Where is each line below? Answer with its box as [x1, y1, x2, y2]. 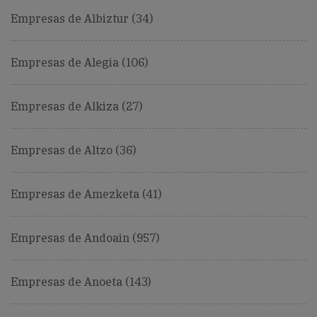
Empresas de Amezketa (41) [11, 187, 161, 202]
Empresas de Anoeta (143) [11, 275, 151, 290]
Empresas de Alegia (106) [11, 55, 148, 71]
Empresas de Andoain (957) [11, 231, 159, 246]
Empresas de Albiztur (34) [11, 11, 153, 27]
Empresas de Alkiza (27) [11, 99, 142, 115]
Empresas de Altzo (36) [11, 143, 136, 158]
